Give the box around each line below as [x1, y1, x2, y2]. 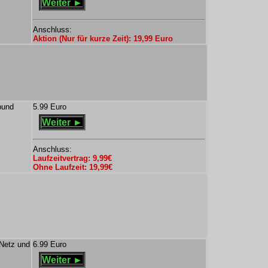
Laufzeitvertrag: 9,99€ [33, 154, 112, 163]
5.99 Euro [33, 102, 66, 111]
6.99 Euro [33, 240, 66, 249]
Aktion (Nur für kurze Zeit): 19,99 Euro [33, 34, 173, 43]
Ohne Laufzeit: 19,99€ [33, 163, 112, 172]
